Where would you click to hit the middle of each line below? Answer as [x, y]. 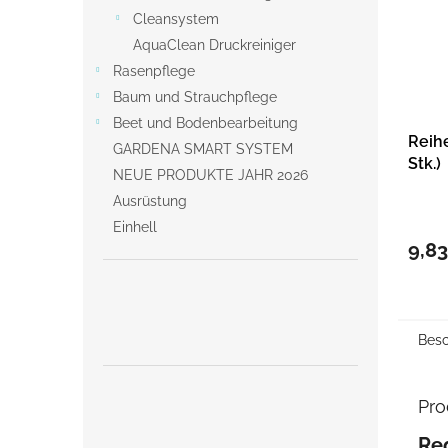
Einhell [135, 226]
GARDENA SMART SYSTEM [203, 148]
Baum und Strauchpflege [195, 96]
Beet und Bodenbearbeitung [205, 122]
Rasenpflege [154, 70]
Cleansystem [176, 18]
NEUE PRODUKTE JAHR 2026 [210, 174]
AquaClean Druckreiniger [214, 44]
